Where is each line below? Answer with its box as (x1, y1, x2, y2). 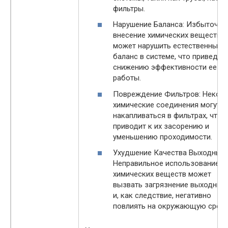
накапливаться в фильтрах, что (113, 110, 222, 120)
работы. (113, 73, 141, 83)
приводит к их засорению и (113, 121, 209, 131)
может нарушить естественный (113, 41, 222, 51)
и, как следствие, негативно (113, 191, 211, 201)
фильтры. (113, 4, 145, 13)
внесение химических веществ (113, 31, 221, 40)
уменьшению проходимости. (113, 132, 212, 141)
